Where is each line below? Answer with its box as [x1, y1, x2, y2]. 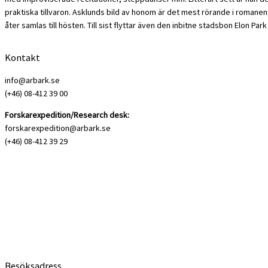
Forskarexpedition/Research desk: [5, 109, 129, 120]
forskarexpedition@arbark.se [5, 122, 111, 133]
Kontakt [5, 51, 40, 63]
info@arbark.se [5, 74, 60, 86]
